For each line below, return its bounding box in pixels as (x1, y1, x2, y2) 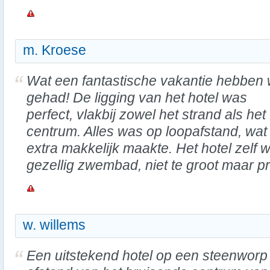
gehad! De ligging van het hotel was (27, 90, 247, 105)
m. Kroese (23, 42, 86, 58)
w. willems (23, 217, 86, 233)
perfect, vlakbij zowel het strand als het (27, 107, 266, 122)
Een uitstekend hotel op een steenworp (27, 248, 268, 263)
